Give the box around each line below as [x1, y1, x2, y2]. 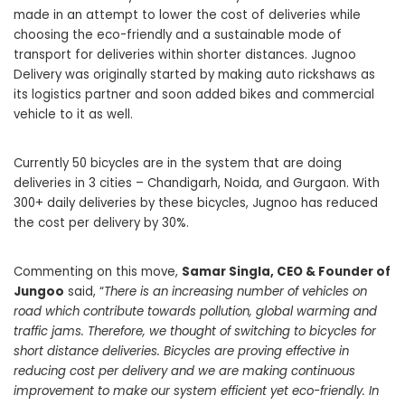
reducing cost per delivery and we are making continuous [14, 363, 355, 381]
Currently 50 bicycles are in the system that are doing [14, 155, 342, 173]
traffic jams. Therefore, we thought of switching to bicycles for [14, 323, 376, 341]
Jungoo [14, 283, 64, 301]
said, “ [64, 283, 104, 301]
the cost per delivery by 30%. [14, 214, 189, 232]
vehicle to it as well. [14, 106, 133, 124]
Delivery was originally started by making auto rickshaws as [14, 66, 375, 84]
